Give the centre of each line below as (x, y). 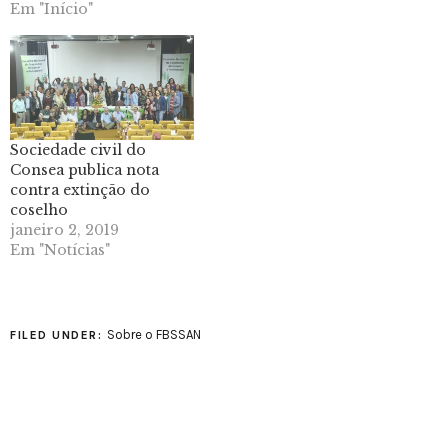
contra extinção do (80, 190)
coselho (39, 210)
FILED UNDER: (58, 335)
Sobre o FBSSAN (153, 335)
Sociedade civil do (78, 150)
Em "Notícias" (60, 250)
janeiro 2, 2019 (64, 230)
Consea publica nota (84, 170)
